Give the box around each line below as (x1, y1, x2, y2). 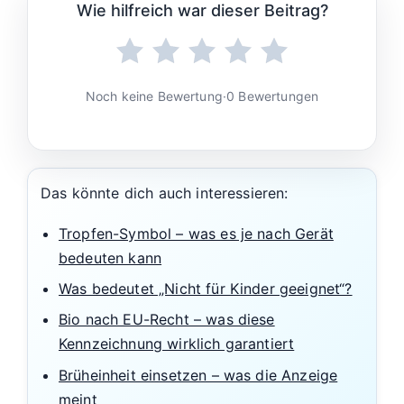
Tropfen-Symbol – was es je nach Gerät (59, 224, 334, 243)
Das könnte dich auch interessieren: (41, 183, 289, 202)
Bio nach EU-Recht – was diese (59, 310, 275, 329)
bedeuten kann (59, 248, 162, 267)
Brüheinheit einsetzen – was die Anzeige (59, 365, 338, 384)
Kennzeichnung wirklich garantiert (59, 335, 295, 353)
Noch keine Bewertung (85, 88, 223, 105)
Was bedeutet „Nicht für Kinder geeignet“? (59, 280, 353, 298)
